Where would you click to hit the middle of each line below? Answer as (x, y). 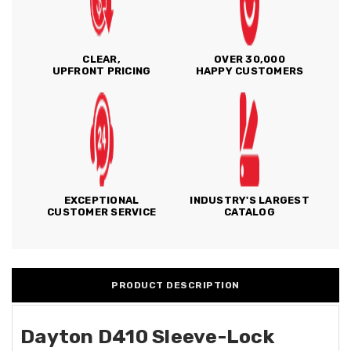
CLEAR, (101, 59)
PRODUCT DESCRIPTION (175, 285)
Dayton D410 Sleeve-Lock (147, 337)
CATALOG (250, 212)
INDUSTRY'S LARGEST (250, 200)
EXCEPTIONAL (101, 200)
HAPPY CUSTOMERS (250, 71)
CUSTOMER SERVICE (101, 212)
